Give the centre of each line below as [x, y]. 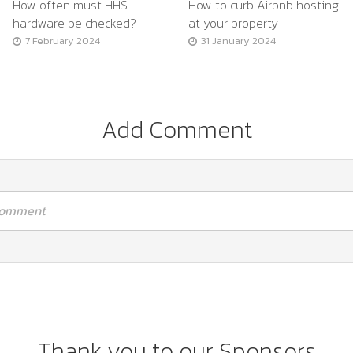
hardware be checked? [74, 22]
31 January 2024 [238, 40]
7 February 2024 [62, 40]
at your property [233, 22]
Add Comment [176, 129]
